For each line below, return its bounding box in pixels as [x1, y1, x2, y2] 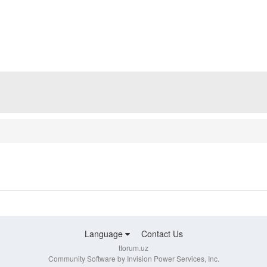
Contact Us [141, 228, 183, 240]
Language [84, 228, 125, 240]
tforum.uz [119, 243, 148, 253]
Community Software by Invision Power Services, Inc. [48, 253, 219, 264]
